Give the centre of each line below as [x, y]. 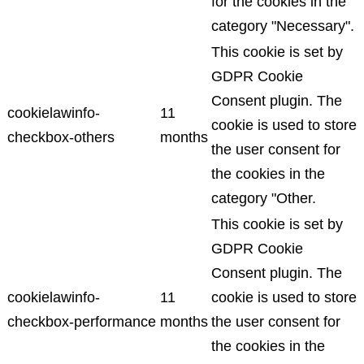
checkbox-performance [82, 321]
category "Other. [264, 198]
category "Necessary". [283, 26]
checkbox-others [61, 137]
